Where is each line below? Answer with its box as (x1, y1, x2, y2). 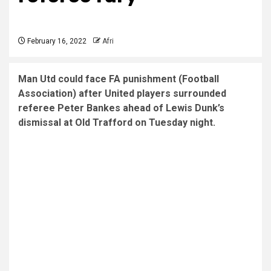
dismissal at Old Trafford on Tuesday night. (18, 116, 215, 128)
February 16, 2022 (25, 36, 87, 45)
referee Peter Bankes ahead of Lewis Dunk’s (18, 102, 224, 114)
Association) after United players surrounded (18, 87, 226, 99)
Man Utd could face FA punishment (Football (18, 73, 219, 85)
